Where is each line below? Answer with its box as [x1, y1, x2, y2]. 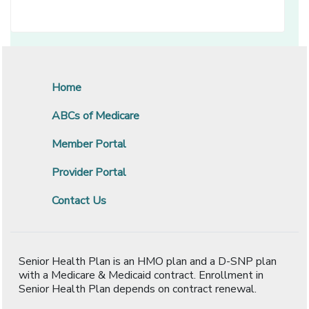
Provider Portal [52, 164, 126, 180]
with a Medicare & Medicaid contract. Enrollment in [19, 267, 263, 283]
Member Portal [52, 136, 126, 152]
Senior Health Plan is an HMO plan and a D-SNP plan [19, 253, 277, 269]
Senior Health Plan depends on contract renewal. [19, 281, 257, 297]
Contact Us [52, 192, 106, 208]
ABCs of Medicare [52, 108, 139, 123]
